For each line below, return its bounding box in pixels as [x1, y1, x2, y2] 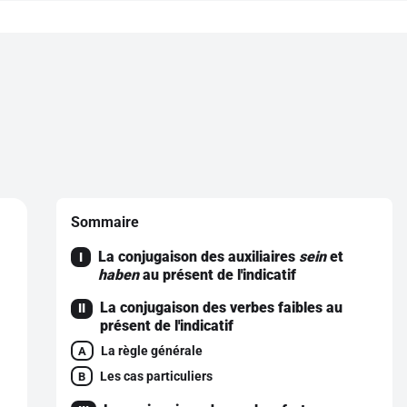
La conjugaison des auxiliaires [98, 247, 299, 265]
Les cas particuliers [100, 369, 213, 383]
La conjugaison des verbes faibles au [100, 299, 342, 316]
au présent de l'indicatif [139, 265, 296, 283]
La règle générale [101, 343, 203, 358]
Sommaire [71, 213, 139, 231]
